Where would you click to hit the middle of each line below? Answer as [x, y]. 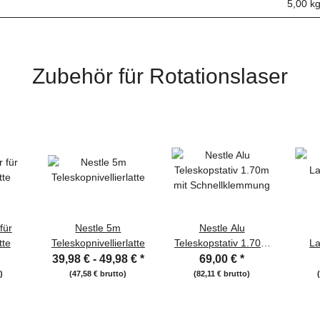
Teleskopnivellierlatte [98, 243]
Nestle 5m [98, 228]
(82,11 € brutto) [222, 274]
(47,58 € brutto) [98, 274]
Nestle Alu [222, 228]
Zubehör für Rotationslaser [160, 76]
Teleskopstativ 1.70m [222, 243]
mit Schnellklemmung [222, 258]
